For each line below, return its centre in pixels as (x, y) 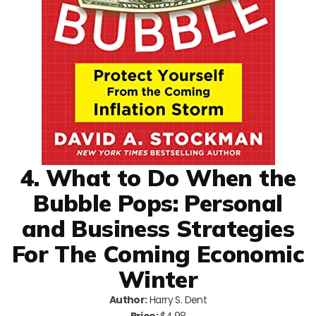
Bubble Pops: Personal (158, 202)
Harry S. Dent (177, 299)
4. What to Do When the (158, 177)
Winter (158, 279)
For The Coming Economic (158, 253)
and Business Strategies (158, 228)
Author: (128, 299)
